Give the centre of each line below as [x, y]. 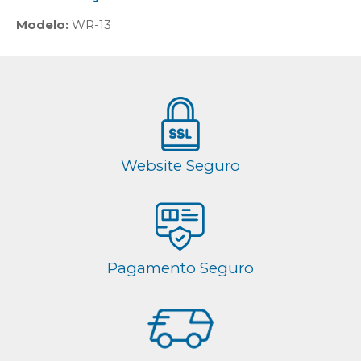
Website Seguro [180, 165]
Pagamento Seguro [180, 268]
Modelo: [44, 24]
